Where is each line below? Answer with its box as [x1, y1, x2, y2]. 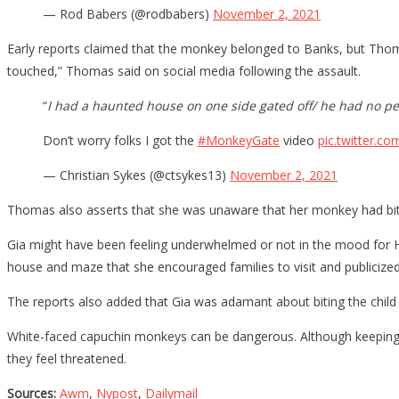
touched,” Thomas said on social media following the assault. [7, 61, 361, 79]
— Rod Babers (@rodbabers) [43, 4, 213, 22]
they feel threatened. [7, 349, 126, 367]
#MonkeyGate [198, 131, 280, 149]
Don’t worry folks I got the [43, 131, 198, 149]
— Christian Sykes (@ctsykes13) [43, 166, 230, 183]
